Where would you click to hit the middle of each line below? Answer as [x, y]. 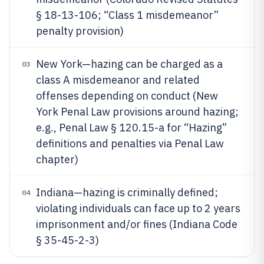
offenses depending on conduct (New [127, 96]
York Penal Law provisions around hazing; [137, 112]
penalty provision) [80, 31]
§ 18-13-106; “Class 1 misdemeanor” [127, 15]
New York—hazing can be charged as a [129, 64]
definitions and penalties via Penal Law [130, 143]
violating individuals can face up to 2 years [138, 208]
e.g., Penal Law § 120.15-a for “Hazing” [131, 128]
